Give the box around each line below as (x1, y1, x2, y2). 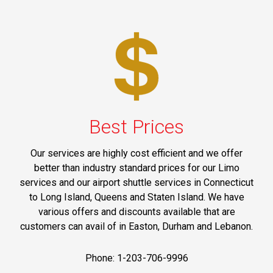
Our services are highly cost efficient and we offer (30, 147, 243, 159)
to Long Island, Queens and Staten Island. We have (29, 191, 244, 203)
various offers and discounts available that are (38, 205, 235, 218)
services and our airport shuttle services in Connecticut (19, 176, 253, 188)
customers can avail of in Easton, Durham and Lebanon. (20, 220, 253, 232)
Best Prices (89, 115, 184, 138)
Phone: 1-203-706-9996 (85, 252, 188, 264)
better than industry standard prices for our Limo (34, 161, 239, 174)
